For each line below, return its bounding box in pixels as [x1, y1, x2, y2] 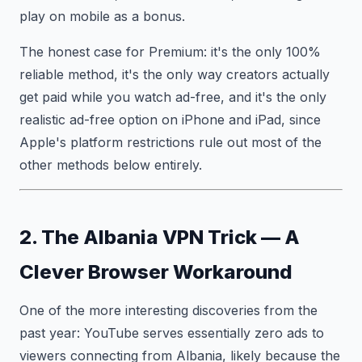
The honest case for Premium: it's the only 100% [19, 43, 321, 60]
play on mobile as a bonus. [19, 7, 185, 24]
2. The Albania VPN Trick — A [19, 225, 300, 249]
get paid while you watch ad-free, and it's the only [19, 88, 326, 105]
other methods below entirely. [19, 156, 202, 173]
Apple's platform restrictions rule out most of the [19, 133, 322, 150]
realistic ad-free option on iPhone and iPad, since [19, 111, 321, 128]
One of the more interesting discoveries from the [19, 301, 318, 318]
